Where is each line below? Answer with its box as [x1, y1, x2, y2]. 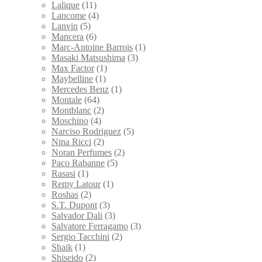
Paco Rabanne [51, 158, 105, 168]
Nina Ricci [51, 137, 91, 147]
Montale [51, 95, 82, 105]
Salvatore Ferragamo [51, 221, 128, 232]
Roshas [51, 189, 78, 200]
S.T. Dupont [51, 200, 97, 211]
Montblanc [51, 105, 91, 116]
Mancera [51, 32, 84, 42]
